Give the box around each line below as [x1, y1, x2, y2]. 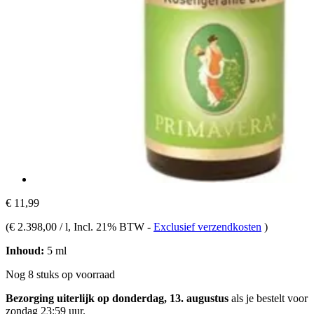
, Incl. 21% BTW [68, 220, 147, 233]
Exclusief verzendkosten [153, 220, 261, 233]
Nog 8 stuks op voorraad [6, 268, 115, 280]
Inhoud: [6, 244, 44, 257]
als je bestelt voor [228, 292, 308, 304]
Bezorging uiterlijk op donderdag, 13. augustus [6, 292, 228, 304]
